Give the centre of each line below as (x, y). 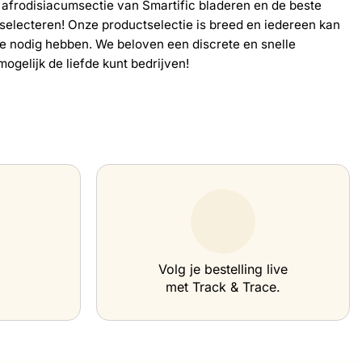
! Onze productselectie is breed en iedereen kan (201, 24)
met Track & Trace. (223, 287)
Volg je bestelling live (223, 269)
